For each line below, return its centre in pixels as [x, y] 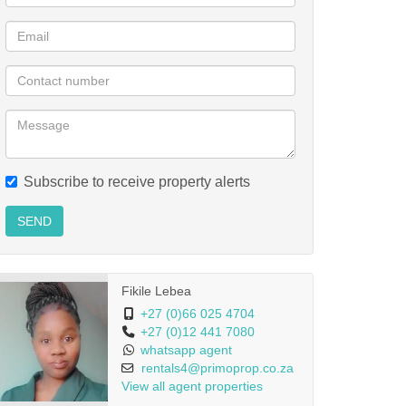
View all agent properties [192, 387]
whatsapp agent [186, 350]
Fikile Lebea [156, 291]
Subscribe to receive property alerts [137, 182]
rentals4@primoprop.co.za [217, 369]
